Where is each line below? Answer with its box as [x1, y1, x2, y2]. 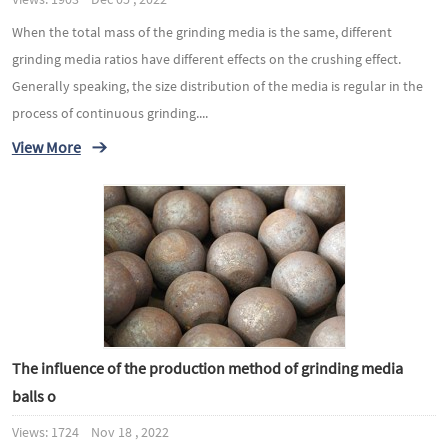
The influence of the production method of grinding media [11, 358, 403, 377]
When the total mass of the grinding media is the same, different [11, 24, 392, 40]
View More [11, 137, 81, 156]
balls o [11, 386, 56, 405]
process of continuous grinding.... [11, 105, 208, 121]
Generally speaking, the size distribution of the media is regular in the [11, 78, 423, 94]
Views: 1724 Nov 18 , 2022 [11, 424, 169, 440]
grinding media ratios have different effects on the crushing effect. [11, 51, 401, 67]
